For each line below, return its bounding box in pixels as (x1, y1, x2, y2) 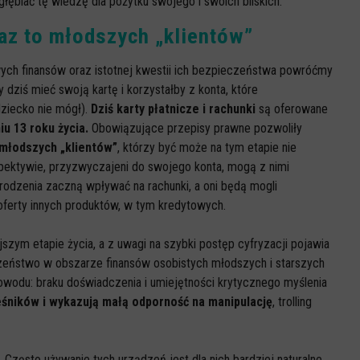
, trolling (272, 294, 312, 309)
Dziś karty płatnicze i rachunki (91, 101, 259, 117)
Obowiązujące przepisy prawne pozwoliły (88, 121, 302, 136)
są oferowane (259, 101, 328, 117)
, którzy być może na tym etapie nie (117, 140, 297, 155)
